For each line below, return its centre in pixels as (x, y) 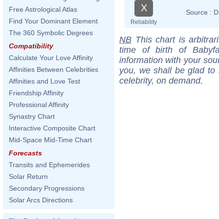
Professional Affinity (39, 105)
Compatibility (31, 46)
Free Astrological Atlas (43, 9)
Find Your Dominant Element (53, 21)
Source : (199, 12)
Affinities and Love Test (44, 81)
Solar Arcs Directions (41, 200)
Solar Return (28, 176)
